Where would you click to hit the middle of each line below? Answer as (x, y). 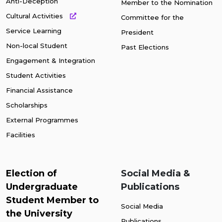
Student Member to (52, 200)
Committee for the (152, 18)
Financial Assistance (39, 90)
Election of (31, 174)
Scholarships (27, 105)
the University (39, 214)
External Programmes (42, 120)
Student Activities (36, 76)
